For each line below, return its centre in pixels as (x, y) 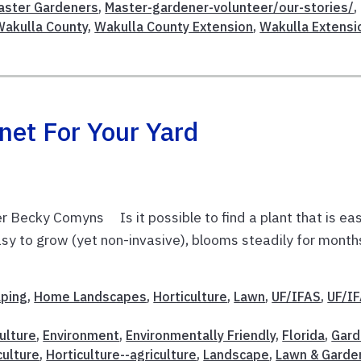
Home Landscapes (91, 297)
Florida (304, 336)
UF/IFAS (297, 297)
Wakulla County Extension (174, 27)
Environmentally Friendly (201, 336)
